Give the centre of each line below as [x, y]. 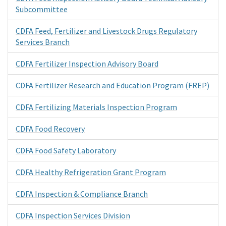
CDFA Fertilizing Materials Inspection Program [96, 107]
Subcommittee [42, 9]
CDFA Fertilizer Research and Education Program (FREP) [112, 85]
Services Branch [43, 42]
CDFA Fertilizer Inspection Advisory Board [87, 63]
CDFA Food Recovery [50, 128]
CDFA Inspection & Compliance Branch [82, 193]
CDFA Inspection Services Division [73, 215]
